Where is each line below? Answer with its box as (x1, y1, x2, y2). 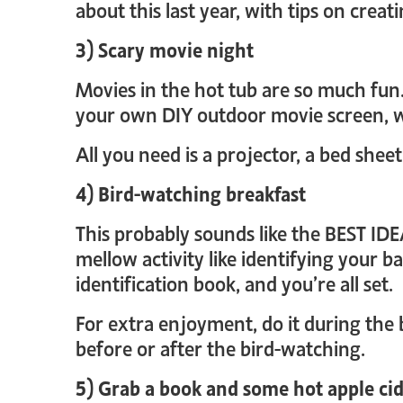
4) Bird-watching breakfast (76, 178, 306, 207)
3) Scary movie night (76, 34, 254, 63)
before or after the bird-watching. (76, 333, 365, 362)
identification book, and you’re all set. (76, 268, 393, 297)
